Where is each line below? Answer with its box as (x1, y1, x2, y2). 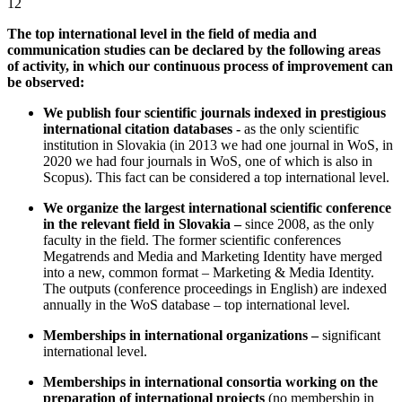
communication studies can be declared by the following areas (7, 41, 380, 57)
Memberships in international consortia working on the (43, 373, 378, 389)
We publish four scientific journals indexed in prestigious (43, 104, 386, 120)
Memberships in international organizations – (43, 327, 322, 343)
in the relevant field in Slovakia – (43, 215, 245, 232)
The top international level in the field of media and (7, 25, 317, 41)
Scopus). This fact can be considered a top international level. (43, 169, 389, 185)
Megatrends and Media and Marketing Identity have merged (43, 248, 382, 264)
